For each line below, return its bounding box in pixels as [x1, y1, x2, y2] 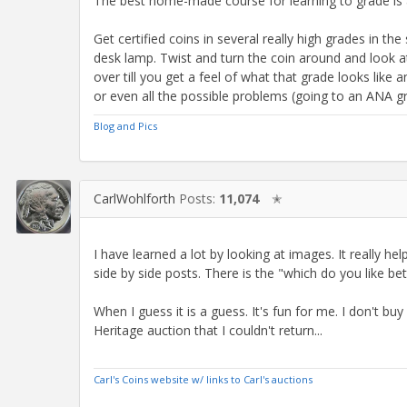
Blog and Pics [94, 118, 157, 133]
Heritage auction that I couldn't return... [94, 321, 323, 339]
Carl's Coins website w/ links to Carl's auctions [94, 372, 313, 386]
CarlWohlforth [94, 189, 175, 207]
